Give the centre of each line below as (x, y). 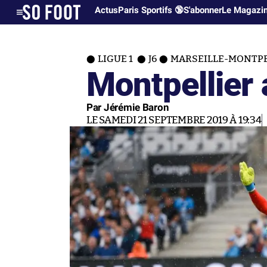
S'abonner (203, 10)
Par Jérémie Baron (128, 107)
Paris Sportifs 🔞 (151, 10)
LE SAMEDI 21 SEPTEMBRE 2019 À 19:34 (174, 120)
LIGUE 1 (116, 59)
